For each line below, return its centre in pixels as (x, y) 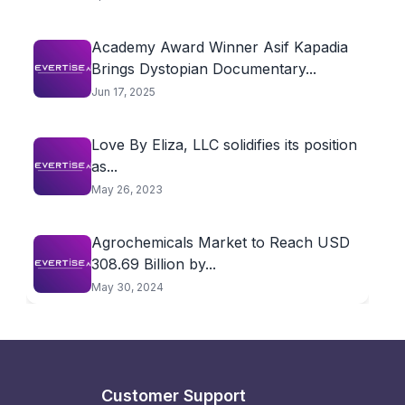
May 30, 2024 (127, 287)
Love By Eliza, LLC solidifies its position (224, 145)
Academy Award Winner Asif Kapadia (219, 47)
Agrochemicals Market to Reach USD (220, 242)
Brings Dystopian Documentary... (203, 69)
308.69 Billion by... (153, 264)
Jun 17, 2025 (123, 92)
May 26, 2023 (127, 189)
